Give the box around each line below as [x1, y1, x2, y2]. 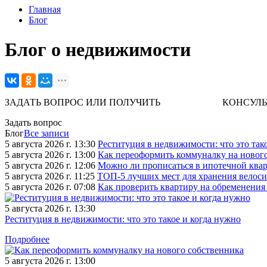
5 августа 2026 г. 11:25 [5, 171, 95, 182]
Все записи [24, 128, 69, 139]
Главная [29, 4, 61, 15]
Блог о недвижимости [5, 38, 191, 60]
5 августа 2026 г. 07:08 [5, 182, 95, 193]
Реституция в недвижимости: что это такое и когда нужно [5, 214, 241, 225]
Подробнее [5, 234, 49, 245]
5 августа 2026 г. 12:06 [5, 160, 95, 171]
